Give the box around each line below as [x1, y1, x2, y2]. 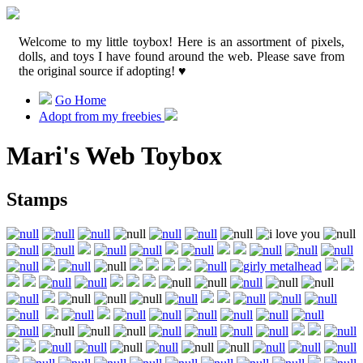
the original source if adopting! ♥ [19, 64, 186, 78]
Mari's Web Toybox [6, 141, 222, 171]
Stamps [6, 188, 67, 210]
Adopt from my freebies [39, 109, 164, 123]
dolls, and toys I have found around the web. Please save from [19, 49, 344, 63]
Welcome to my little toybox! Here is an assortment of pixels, [19, 35, 344, 49]
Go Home [55, 93, 106, 107]
